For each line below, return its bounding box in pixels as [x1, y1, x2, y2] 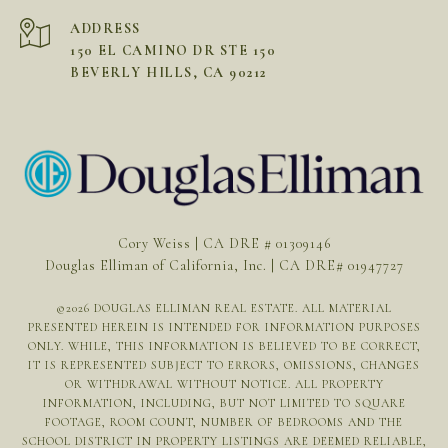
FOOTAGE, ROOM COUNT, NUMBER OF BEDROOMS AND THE [45, 414, 403, 429]
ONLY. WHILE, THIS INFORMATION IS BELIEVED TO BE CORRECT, [27, 338, 421, 353]
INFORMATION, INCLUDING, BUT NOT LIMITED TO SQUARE [42, 395, 406, 410]
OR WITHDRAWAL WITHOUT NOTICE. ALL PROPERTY [64, 376, 384, 391]
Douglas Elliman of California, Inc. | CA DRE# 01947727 [44, 256, 404, 274]
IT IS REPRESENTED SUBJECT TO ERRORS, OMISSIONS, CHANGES [28, 357, 420, 372]
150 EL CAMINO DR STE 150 [70, 42, 276, 60]
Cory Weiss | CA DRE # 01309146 [117, 234, 331, 252]
